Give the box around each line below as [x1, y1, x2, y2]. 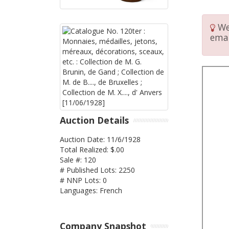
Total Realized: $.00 [60, 144, 124, 154]
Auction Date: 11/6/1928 [60, 134, 141, 144]
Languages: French [60, 185, 122, 195]
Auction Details [60, 114, 129, 127]
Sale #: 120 [60, 154, 96, 165]
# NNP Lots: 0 [60, 175, 107, 185]
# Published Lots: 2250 [60, 165, 135, 175]
